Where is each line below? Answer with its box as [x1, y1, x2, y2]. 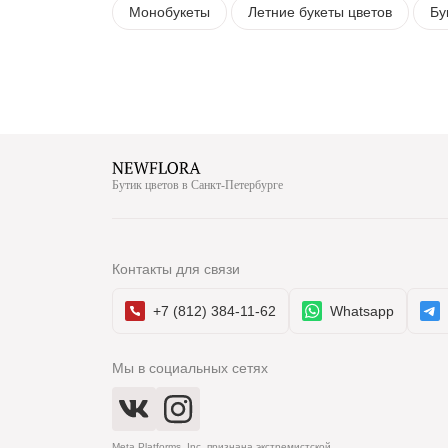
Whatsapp [330, 303, 394, 319]
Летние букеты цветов [248, 4, 392, 20]
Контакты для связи [112, 261, 240, 277]
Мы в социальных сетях [112, 360, 268, 376]
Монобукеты [129, 4, 210, 20]
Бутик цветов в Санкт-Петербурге [112, 178, 283, 192]
